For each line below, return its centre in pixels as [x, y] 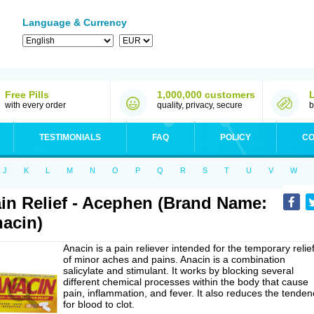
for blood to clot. [99, 304]
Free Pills [27, 95]
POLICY [235, 137]
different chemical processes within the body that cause [186, 282]
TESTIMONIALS [70, 137]
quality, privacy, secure [200, 105]
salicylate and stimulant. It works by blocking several [178, 271]
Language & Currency [75, 22]
